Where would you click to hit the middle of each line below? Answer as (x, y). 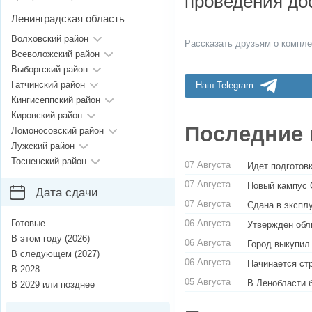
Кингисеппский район (56, 100)
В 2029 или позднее (53, 285)
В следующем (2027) (55, 254)
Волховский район (50, 39)
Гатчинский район (48, 85)
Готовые (28, 224)
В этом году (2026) (50, 239)
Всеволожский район (55, 54)
